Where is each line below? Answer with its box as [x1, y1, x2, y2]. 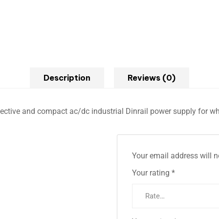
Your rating [132, 168, 172, 177]
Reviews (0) [128, 73, 175, 83]
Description [44, 73, 90, 83]
